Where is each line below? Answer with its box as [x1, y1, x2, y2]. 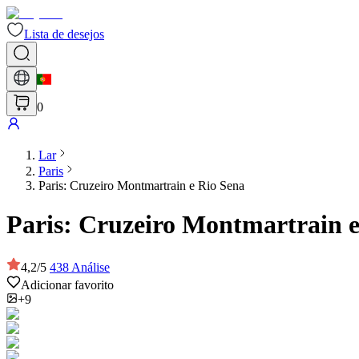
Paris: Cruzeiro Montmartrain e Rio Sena [38, 179, 244, 192]
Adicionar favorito [21, 277, 114, 292]
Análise [71, 260, 110, 274]
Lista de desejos [24, 27, 104, 41]
